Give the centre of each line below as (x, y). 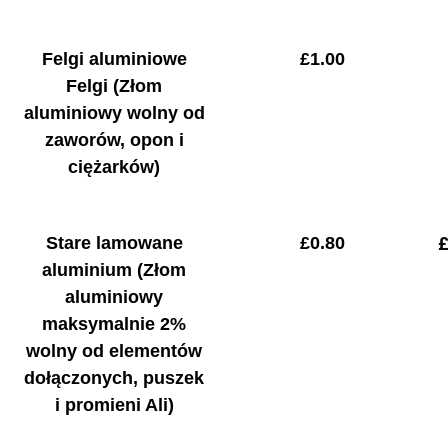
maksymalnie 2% (114, 324)
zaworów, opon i (114, 139)
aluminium (90, 270)
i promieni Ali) (114, 405)
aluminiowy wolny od (114, 112)
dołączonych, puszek (114, 378)
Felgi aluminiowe (114, 58)
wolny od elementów (114, 351)
